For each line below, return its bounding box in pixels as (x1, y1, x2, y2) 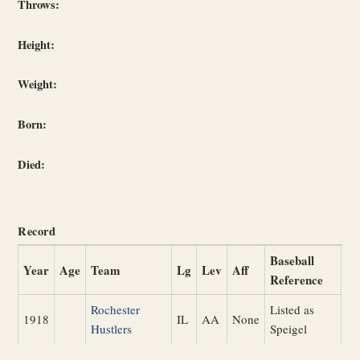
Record (18, 223, 56, 240)
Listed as (270, 301, 315, 318)
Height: (18, 35, 55, 53)
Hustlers (91, 321, 133, 337)
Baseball (270, 252, 315, 270)
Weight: (18, 76, 58, 93)
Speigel (270, 321, 308, 337)
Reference (270, 271, 324, 289)
